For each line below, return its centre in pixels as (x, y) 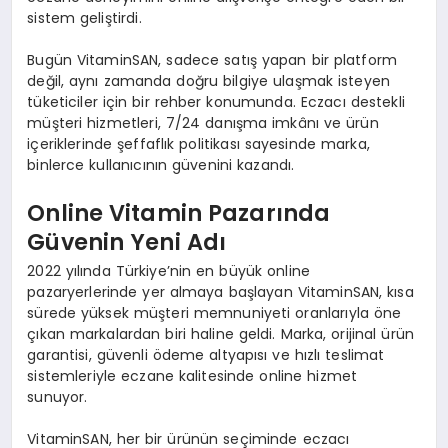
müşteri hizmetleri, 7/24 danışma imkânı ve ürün (203, 123)
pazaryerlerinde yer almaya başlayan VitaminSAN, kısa (220, 292)
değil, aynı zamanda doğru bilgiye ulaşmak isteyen (209, 81)
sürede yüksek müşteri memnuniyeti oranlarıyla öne (214, 313)
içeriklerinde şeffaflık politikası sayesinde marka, (198, 144)
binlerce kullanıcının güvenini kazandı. (161, 165)
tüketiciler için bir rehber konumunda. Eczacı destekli (216, 102)
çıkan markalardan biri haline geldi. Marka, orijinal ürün (221, 334)
